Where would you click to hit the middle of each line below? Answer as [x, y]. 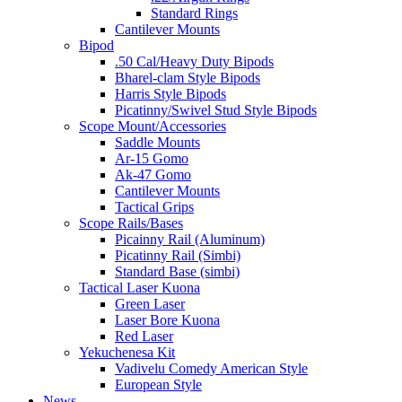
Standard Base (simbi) [177, 271]
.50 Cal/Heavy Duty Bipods [194, 61]
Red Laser [144, 336]
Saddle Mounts [157, 142]
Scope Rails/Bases [131, 223]
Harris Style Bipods [170, 94]
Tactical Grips [154, 207]
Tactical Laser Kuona [140, 288]
